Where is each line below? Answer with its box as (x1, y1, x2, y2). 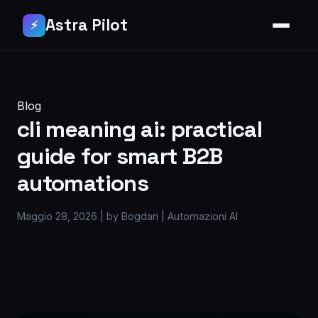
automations (17, 169, 148, 197)
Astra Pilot (45, 14, 128, 35)
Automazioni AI (168, 210, 238, 222)
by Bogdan (106, 210, 161, 222)
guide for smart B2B (17, 142, 224, 170)
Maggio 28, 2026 (17, 210, 100, 222)
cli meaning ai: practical (17, 115, 262, 143)
